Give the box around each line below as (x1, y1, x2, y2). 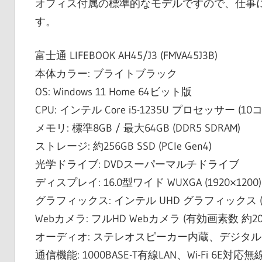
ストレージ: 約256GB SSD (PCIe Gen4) (35, 139, 212, 153)
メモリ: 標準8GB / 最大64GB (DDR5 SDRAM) (35, 121, 240, 135)
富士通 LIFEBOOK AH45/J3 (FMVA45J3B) (35, 49, 218, 62)
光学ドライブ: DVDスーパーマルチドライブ (35, 157, 239, 171)
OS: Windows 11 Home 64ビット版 (35, 85, 192, 98)
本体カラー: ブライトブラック (35, 67, 177, 80)
